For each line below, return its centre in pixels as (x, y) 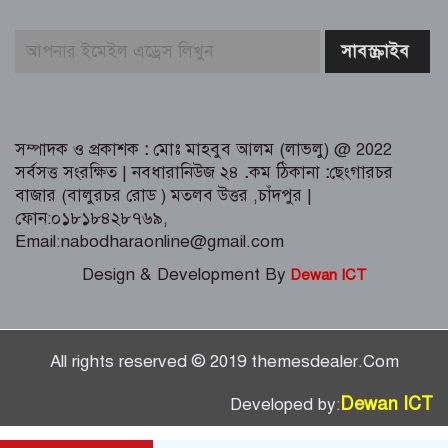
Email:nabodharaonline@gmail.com (149, 242)
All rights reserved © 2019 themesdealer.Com (224, 362)
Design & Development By (183, 275)
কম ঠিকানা (287, 173)
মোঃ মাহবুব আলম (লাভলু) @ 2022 (270, 150)
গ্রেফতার (174, 51)
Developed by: (285, 405)
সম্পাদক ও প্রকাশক (77, 150)
